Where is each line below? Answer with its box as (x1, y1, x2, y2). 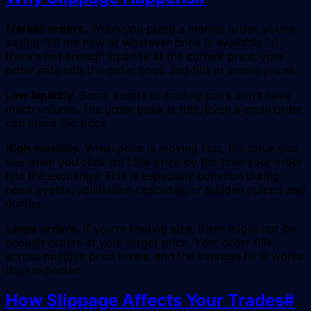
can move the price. (6, 115, 110, 130)
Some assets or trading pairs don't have (76, 87, 290, 102)
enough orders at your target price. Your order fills (6, 235, 272, 249)
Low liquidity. (6, 87, 76, 102)
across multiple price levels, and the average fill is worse (6, 249, 303, 263)
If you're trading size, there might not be (80, 221, 296, 235)
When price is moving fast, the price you (81, 140, 297, 155)
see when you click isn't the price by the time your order (6, 154, 303, 169)
